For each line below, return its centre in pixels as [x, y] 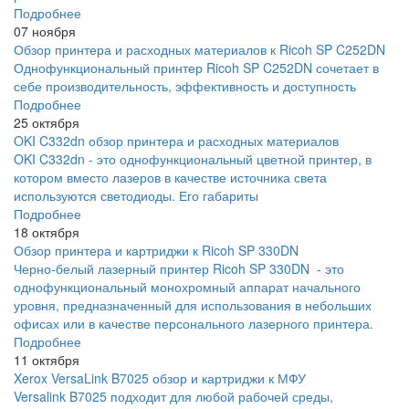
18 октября [47, 232]
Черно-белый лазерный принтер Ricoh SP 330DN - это [179, 269]
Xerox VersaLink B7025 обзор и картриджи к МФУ [160, 378]
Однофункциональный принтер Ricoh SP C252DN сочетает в [196, 68]
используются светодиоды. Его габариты [136, 196]
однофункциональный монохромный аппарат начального [187, 287]
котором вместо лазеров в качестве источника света [170, 178]
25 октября [47, 123]
